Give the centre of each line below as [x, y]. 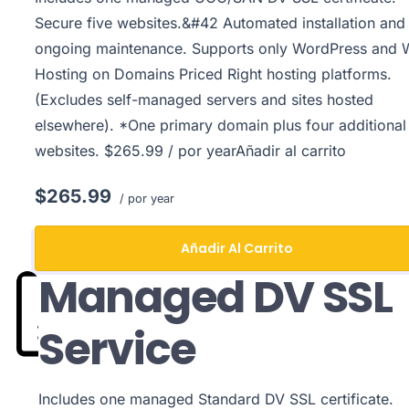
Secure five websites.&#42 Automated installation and [220, 23]
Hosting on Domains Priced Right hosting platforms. [214, 74]
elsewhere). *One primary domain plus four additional [221, 125]
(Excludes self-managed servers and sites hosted [204, 100]
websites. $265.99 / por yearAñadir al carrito [191, 151]
